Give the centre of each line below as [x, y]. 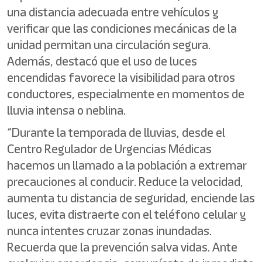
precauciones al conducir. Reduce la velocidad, [125, 182]
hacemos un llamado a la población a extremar [127, 165]
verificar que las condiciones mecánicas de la [122, 28]
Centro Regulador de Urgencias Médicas [109, 149]
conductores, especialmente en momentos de [126, 94]
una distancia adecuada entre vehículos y [113, 12]
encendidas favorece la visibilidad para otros [121, 77]
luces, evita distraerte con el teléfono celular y [127, 214]
